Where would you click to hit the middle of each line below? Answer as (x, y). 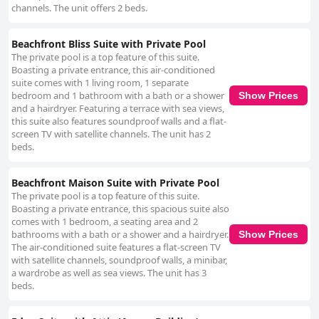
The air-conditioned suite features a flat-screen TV (116, 247)
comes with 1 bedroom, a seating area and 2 (105, 222)
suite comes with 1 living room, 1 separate (100, 83)
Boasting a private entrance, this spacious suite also (120, 209)
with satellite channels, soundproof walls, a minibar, (119, 260)
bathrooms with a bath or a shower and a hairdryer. (120, 235)
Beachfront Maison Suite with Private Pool (115, 183)
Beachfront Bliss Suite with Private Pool (109, 44)
